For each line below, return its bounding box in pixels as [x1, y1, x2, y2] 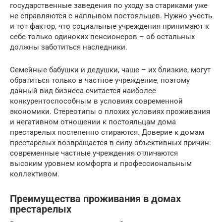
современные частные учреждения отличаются [10, 148, 178, 158]
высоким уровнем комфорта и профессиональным [10, 159, 192, 168]
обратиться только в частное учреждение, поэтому [10, 75, 190, 85]
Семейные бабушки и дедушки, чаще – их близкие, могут [10, 65, 211, 74]
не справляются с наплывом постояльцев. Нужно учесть [10, 11, 212, 20]
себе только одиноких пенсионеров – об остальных [10, 32, 195, 41]
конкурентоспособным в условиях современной [10, 96, 183, 106]
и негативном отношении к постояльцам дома [10, 117, 176, 126]
